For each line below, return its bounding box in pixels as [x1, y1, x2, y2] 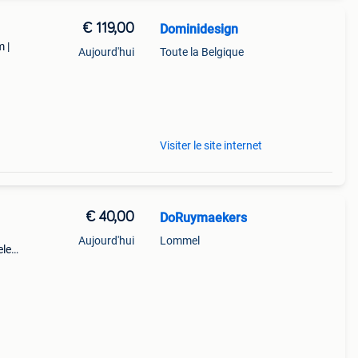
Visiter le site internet [159, 139, 262, 152]
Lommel [159, 234, 200, 247]
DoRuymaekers [159, 210, 247, 225]
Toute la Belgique [159, 46, 244, 58]
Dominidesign [159, 22, 238, 37]
